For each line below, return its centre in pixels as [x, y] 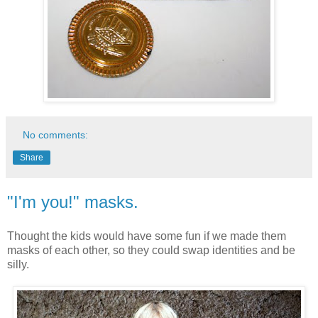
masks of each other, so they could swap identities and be [151, 251]
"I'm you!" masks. [73, 202]
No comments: [56, 135]
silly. [18, 265]
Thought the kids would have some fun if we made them [147, 236]
